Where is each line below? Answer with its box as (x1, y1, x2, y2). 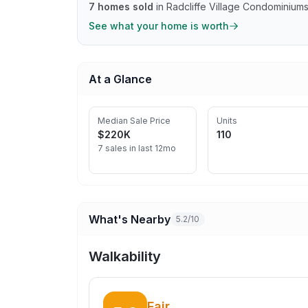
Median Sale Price (98, 115, 170, 126)
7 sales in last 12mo (98, 143, 176, 153)
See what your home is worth (89, 20, 229, 32)
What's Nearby (89, 212, 170, 226)
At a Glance (89, 72, 152, 86)
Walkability (89, 248, 161, 265)
